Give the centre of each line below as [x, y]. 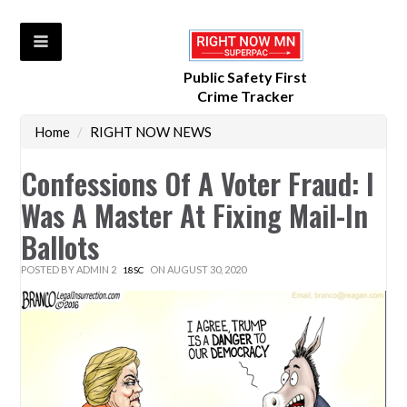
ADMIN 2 [97, 270]
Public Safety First [246, 77]
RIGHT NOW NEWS [151, 132]
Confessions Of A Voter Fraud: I [198, 184]
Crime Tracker [245, 96]
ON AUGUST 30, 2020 [198, 270]
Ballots [60, 247]
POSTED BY [49, 270]
